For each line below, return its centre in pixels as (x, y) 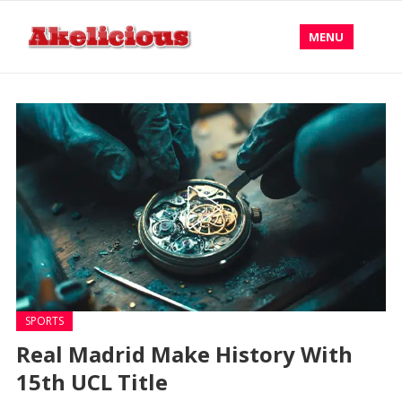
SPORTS (44, 321)
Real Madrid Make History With (184, 354)
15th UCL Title (92, 382)
